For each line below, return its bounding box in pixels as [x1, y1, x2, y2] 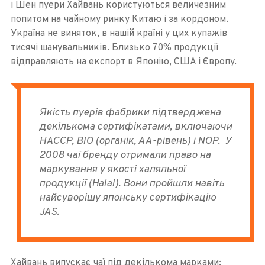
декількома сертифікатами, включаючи [38, 120, 232, 134]
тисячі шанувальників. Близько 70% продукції [10, 42, 218, 54]
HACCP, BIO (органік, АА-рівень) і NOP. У [38, 134, 231, 148]
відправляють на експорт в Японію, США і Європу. [10, 56, 237, 69]
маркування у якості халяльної [38, 163, 185, 177]
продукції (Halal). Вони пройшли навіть [38, 177, 224, 191]
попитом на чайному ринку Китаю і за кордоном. [10, 14, 228, 26]
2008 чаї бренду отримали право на [38, 148, 211, 163]
